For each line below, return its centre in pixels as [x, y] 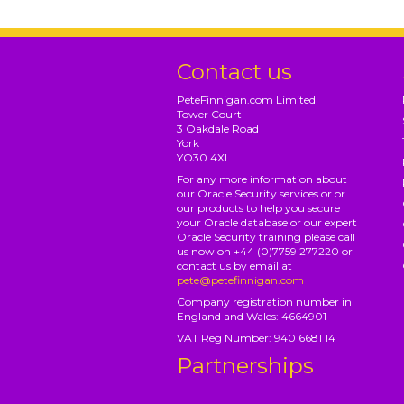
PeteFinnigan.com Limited [246, 99]
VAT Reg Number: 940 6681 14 [256, 337]
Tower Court [209, 114]
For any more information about [262, 179]
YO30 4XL [204, 157]
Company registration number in [264, 301]
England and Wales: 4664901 [252, 316]
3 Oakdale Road [218, 128]
